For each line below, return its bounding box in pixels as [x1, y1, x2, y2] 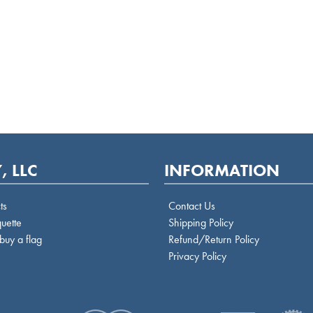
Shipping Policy [168, 215, 233, 230]
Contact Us [168, 198, 215, 213]
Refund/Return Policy [168, 232, 259, 247]
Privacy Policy [168, 249, 226, 263]
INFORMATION [164, 159, 280, 181]
